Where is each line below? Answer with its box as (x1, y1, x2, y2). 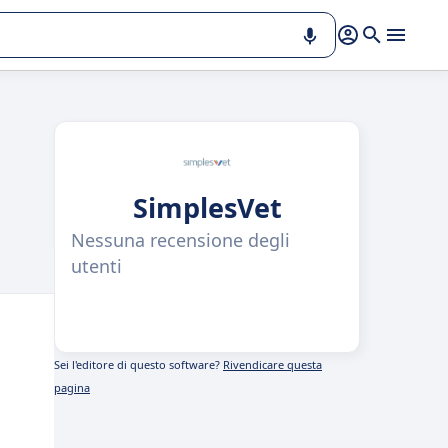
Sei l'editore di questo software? (54, 357, 223, 372)
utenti (71, 254, 122, 278)
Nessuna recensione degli (71, 228, 290, 252)
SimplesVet (132, 189, 282, 226)
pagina (54, 380, 90, 395)
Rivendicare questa (223, 357, 322, 372)
